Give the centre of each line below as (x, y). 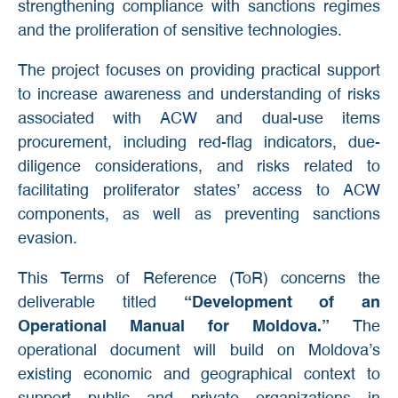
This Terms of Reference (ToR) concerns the (199, 279)
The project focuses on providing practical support (199, 72)
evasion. (48, 239)
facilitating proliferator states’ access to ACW (199, 191)
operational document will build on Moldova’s (199, 351)
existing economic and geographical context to (199, 375)
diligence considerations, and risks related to (199, 167)
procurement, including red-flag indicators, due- (199, 143)
